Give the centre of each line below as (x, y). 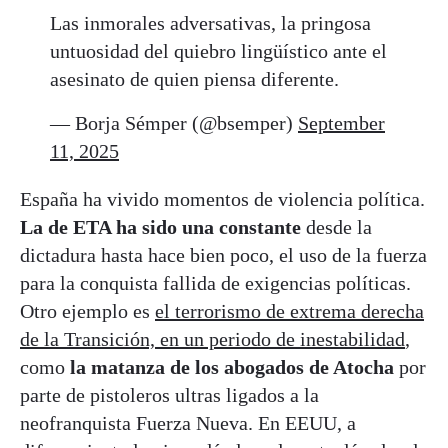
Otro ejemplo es (87, 310)
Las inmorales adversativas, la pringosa (210, 22)
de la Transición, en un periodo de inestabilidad (212, 338)
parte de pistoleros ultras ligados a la (169, 394)
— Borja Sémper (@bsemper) (174, 122)
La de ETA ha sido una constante (160, 226)
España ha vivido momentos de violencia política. (222, 198)
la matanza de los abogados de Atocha (232, 366)
